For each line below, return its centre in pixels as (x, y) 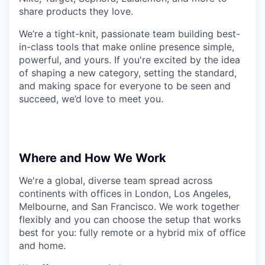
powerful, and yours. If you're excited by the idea (130, 60)
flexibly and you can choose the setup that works (130, 220)
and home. (42, 246)
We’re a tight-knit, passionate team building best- (130, 34)
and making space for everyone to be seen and (125, 86)
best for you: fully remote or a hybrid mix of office (132, 233)
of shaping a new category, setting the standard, (128, 73)
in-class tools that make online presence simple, (127, 47)
